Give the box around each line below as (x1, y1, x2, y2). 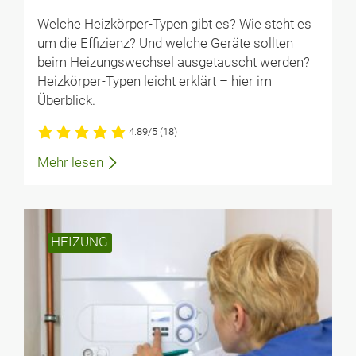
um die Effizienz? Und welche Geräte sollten (37, 36, 293, 52)
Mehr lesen (37, 154, 103, 170)
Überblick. (37, 93, 95, 109)
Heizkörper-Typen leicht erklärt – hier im (37, 74, 272, 90)
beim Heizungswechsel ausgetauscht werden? (37, 55, 310, 71)
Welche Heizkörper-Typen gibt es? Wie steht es (37, 17, 311, 33)
